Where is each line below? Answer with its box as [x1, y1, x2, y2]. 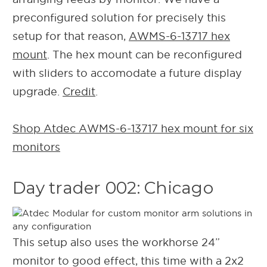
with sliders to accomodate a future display [13, 67, 242, 79]
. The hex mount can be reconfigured [47, 48, 242, 60]
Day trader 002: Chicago [13, 177, 213, 198]
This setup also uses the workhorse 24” [13, 236, 220, 248]
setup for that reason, [13, 30, 129, 42]
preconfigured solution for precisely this [13, 11, 226, 23]
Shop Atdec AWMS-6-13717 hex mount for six [13, 122, 253, 134]
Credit [63, 85, 95, 97]
